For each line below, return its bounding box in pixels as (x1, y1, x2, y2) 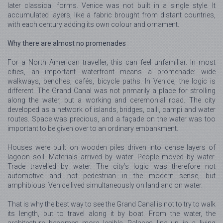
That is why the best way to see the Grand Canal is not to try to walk (7, 200, 216, 209)
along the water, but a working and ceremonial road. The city (7, 96, 216, 105)
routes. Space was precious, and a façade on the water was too (7, 115, 216, 123)
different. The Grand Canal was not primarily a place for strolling (7, 87, 216, 95)
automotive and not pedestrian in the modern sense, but (7, 172, 216, 180)
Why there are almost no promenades (7, 39, 126, 48)
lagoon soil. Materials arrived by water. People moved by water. (7, 153, 216, 161)
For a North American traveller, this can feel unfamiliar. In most (7, 58, 216, 67)
